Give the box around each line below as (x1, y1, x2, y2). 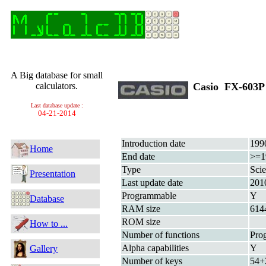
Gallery (30, 243, 58, 254)
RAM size (122, 204, 160, 214)
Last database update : (30, 102, 83, 109)
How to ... (30, 218, 68, 229)
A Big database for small (11, 70, 103, 80)
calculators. (36, 81, 78, 91)
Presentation (30, 169, 75, 179)
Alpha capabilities (122, 243, 189, 253)
